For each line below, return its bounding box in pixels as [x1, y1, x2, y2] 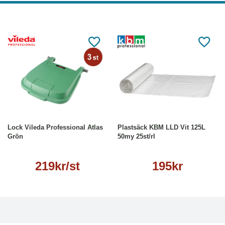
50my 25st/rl [118, 133, 155, 141]
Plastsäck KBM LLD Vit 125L [118, 124, 205, 132]
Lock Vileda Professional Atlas [8, 124, 103, 132]
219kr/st [35, 159, 80, 173]
